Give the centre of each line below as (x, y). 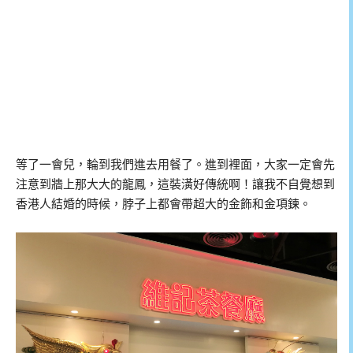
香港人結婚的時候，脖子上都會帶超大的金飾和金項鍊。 (163, 204)
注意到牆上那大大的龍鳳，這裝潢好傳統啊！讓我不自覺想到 (175, 184)
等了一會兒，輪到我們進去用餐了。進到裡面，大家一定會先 (175, 164)
